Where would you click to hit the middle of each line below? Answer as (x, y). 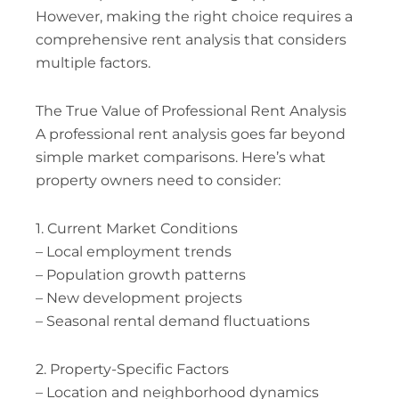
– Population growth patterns (140, 274)
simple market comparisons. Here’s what (180, 157)
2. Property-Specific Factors (132, 369)
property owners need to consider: (158, 180)
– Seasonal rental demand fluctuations (172, 321)
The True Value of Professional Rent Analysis (191, 110)
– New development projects (138, 297)
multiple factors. (93, 62)
